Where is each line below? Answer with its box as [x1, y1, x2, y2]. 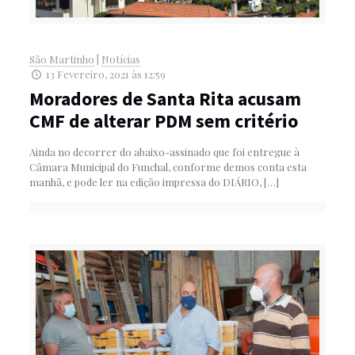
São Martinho [29, 52, 94, 67]
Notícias [101, 52, 140, 67]
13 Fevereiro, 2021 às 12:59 [46, 67, 166, 82]
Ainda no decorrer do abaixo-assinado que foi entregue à [29, 145, 300, 159]
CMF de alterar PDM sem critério [29, 109, 298, 134]
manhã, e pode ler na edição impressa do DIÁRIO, [29, 175, 261, 189]
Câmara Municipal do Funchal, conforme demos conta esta [29, 160, 307, 174]
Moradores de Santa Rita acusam [29, 86, 301, 112]
